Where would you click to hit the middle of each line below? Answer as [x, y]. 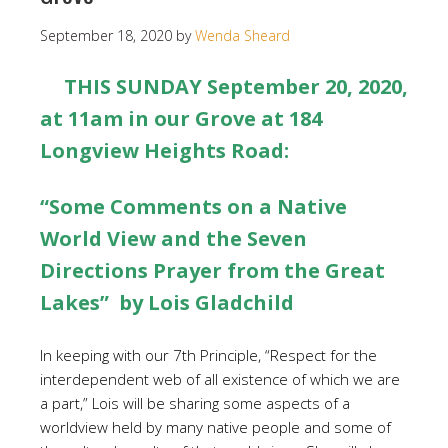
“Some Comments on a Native [193, 206]
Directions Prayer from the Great [212, 270]
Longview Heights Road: [164, 150]
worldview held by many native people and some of [215, 427]
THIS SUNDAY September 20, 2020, [236, 86]
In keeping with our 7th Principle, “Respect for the [208, 355]
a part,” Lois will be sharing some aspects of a [195, 403]
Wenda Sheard [242, 35]
